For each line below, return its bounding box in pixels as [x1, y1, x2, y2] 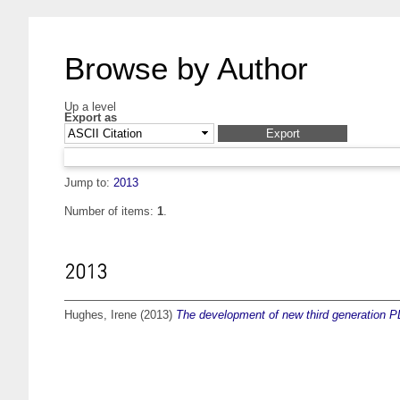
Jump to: [64, 176, 113, 190]
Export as [64, 111, 117, 124]
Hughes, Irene [64, 308, 137, 322]
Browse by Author [64, 51, 308, 86]
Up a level [64, 100, 116, 113]
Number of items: [64, 204, 157, 219]
